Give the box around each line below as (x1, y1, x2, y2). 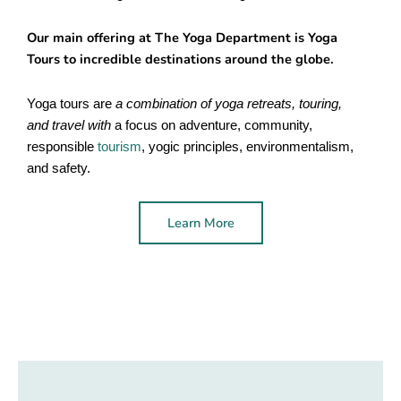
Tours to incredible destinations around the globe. (27, 50, 334, 69)
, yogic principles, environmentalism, (141, 139, 354, 154)
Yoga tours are (27, 96, 115, 111)
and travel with (27, 117, 115, 132)
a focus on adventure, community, (115, 117, 312, 132)
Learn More (166, 214, 235, 233)
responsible (27, 139, 94, 154)
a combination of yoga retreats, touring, (115, 96, 342, 111)
